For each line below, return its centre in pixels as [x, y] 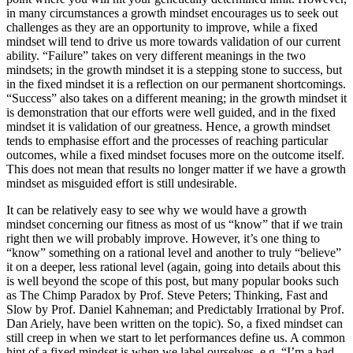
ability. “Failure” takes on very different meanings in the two [156, 55]
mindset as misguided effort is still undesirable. [122, 183]
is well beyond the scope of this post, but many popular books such [173, 281]
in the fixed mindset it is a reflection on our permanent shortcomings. [176, 84]
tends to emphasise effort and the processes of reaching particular [167, 140]
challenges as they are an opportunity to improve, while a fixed [162, 27]
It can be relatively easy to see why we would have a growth [156, 210]
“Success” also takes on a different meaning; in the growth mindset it [176, 98]
